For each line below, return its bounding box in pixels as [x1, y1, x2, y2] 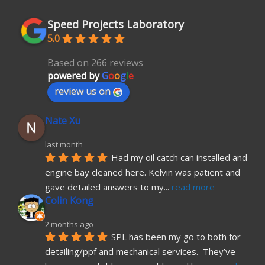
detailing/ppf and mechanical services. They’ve [45, 245, 235, 257]
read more [172, 180, 215, 193]
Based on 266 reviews [47, 56, 143, 70]
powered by [47, 69, 102, 83]
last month [45, 139, 83, 150]
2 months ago [45, 218, 93, 230]
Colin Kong [45, 193, 93, 207]
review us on [54, 85, 111, 98]
